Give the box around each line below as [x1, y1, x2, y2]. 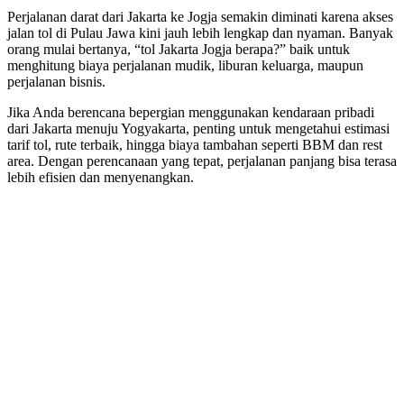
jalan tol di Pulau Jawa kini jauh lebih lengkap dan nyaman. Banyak [7, 24, 393, 41]
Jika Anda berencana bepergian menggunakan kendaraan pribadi [7, 104, 374, 120]
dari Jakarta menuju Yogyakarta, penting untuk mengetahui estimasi [7, 120, 390, 136]
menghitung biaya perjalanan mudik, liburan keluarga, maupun [7, 57, 363, 73]
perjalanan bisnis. [7, 73, 106, 89]
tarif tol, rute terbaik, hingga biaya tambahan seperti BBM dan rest [7, 136, 382, 152]
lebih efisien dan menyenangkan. [7, 169, 194, 185]
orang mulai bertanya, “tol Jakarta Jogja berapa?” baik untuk [7, 41, 350, 57]
